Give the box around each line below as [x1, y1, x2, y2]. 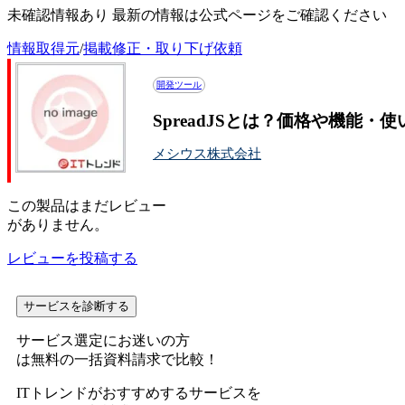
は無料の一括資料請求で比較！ [16, 352, 219, 367]
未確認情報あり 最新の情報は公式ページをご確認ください [7, 7, 387, 23]
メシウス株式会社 [153, 145, 261, 161]
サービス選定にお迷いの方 [16, 333, 190, 348]
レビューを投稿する [7, 250, 137, 266]
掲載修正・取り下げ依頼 [83, 41, 242, 56]
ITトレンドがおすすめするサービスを [16, 385, 261, 400]
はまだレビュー [65, 198, 166, 213]
